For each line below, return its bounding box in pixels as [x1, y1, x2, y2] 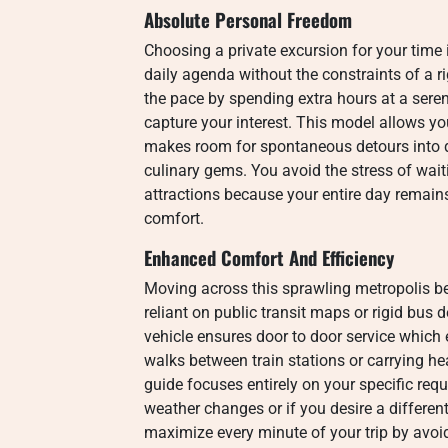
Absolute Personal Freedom [144, 6, 352, 33]
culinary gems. [144, 161, 247, 180]
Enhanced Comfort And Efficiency [144, 244, 394, 271]
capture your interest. [144, 113, 292, 132]
